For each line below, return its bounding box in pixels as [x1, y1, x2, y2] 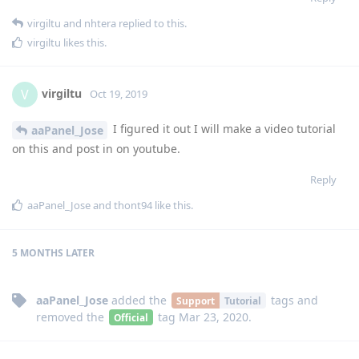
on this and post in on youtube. [12, 141, 180, 157]
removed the [36, 309, 107, 325]
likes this [61, 35, 104, 50]
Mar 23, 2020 [178, 309, 248, 325]
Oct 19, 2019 [90, 87, 147, 102]
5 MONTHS [12, 246, 63, 260]
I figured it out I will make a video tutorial [110, 121, 336, 137]
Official [113, 311, 148, 325]
